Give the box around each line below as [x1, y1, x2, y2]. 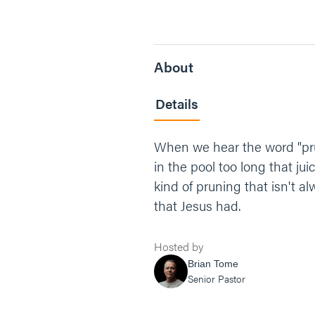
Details [155, 94, 198, 113]
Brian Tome [188, 258, 238, 269]
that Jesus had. [154, 196, 241, 215]
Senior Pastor [188, 271, 245, 285]
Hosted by [154, 238, 203, 255]
